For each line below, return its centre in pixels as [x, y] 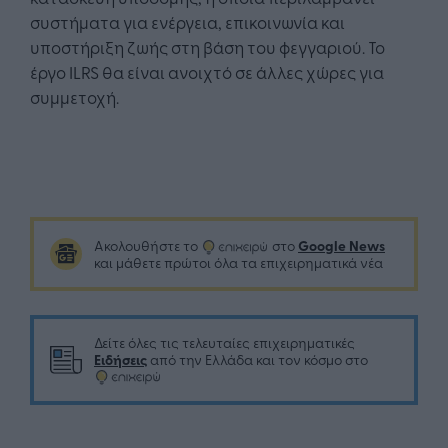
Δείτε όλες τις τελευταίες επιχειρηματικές [224, 343]
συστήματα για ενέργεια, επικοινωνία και [187, 22]
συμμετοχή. [74, 97]
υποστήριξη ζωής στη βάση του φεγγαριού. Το [207, 47]
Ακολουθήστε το [147, 246]
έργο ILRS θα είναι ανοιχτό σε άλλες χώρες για [207, 72]
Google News [341, 245]
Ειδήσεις [120, 359]
